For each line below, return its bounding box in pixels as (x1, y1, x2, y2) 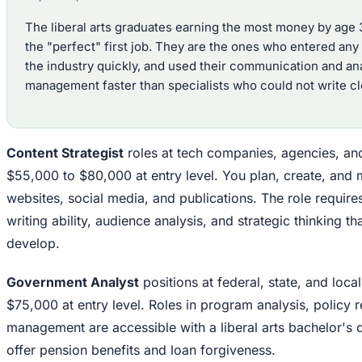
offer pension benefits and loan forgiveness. (6, 342, 276, 359)
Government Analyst (6, 274, 139, 291)
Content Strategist (6, 145, 124, 162)
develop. (6, 235, 60, 252)
